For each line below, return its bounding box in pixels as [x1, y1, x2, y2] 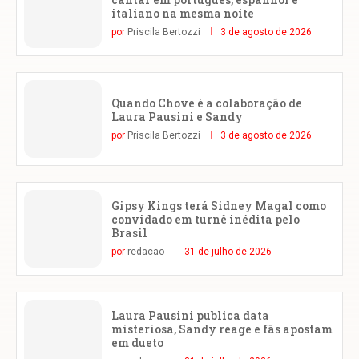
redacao [127, 246, 164, 257]
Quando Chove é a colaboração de [111, 95, 302, 111]
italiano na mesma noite [111, 6, 254, 21]
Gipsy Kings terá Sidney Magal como [111, 198, 326, 213]
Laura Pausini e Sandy [111, 108, 243, 124]
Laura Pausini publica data [111, 308, 269, 323]
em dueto [111, 335, 163, 350]
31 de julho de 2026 [184, 246, 272, 257]
